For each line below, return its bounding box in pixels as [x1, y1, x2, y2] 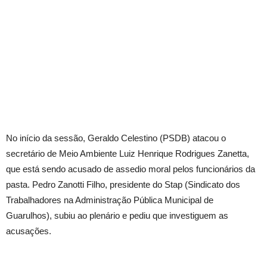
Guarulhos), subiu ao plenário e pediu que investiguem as [6, 210, 228, 221]
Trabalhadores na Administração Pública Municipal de [6, 195, 213, 205]
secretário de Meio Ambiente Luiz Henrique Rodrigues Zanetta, [6, 148, 249, 159]
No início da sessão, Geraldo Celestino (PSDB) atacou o [6, 133, 226, 143]
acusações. [6, 226, 51, 236]
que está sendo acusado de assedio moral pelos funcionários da [6, 164, 255, 174]
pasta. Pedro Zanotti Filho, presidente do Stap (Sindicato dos [6, 179, 240, 190]
